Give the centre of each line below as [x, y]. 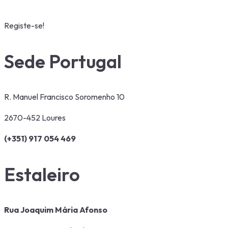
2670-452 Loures [35, 117]
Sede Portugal [63, 61]
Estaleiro [42, 174]
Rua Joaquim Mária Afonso [56, 209]
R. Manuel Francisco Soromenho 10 [64, 96]
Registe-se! [24, 25]
